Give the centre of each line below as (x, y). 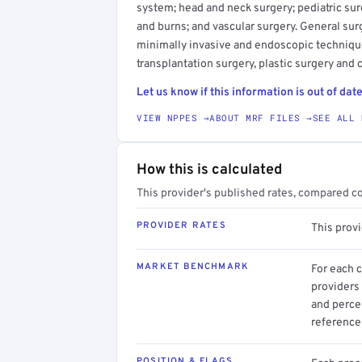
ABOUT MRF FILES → (261, 117)
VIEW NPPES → (173, 117)
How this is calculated (209, 170)
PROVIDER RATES (181, 225)
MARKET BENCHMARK (193, 266)
